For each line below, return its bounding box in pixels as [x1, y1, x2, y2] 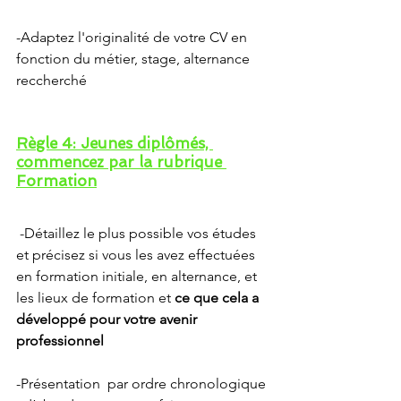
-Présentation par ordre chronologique [16, 375, 269, 392]
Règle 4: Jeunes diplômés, [16, 134, 213, 152]
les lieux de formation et [16, 289, 175, 306]
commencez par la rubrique [16, 153, 226, 171]
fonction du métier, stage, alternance [16, 50, 253, 67]
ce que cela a [175, 289, 262, 306]
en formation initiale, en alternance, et [16, 268, 260, 285]
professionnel [16, 332, 107, 349]
